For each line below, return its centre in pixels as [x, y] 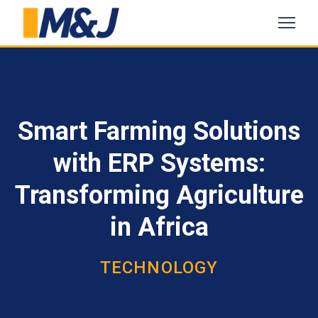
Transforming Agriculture [159, 195]
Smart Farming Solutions [159, 131]
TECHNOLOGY [159, 268]
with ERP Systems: [159, 163]
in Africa [159, 227]
